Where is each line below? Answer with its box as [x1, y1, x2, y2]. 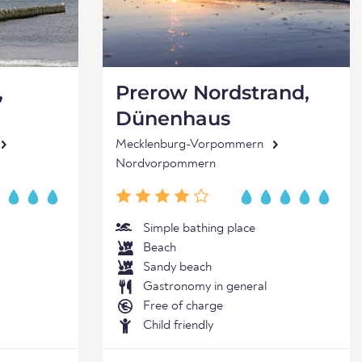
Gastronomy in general [143, 280, 267, 293]
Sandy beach [143, 261, 212, 274]
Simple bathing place [143, 222, 255, 235]
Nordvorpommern [116, 158, 216, 170]
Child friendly [143, 319, 213, 332]
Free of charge [143, 300, 223, 313]
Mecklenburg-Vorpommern [116, 138, 263, 151]
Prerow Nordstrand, [116, 81, 309, 104]
